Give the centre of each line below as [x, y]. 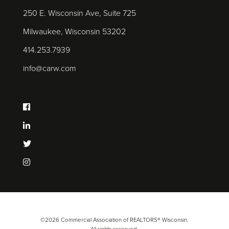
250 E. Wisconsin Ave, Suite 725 [79, 13]
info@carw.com [49, 68]
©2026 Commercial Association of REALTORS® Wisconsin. [114, 220]
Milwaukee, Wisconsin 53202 [74, 32]
